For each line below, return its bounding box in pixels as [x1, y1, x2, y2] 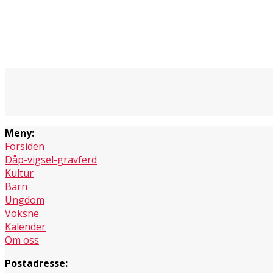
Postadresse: [5, 256, 68, 270]
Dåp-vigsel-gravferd [5, 152, 97, 166]
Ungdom [5, 193, 44, 207]
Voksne [5, 206, 39, 220]
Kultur [5, 166, 34, 180]
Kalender [5, 219, 46, 233]
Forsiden [5, 139, 44, 153]
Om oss [5, 233, 39, 247]
